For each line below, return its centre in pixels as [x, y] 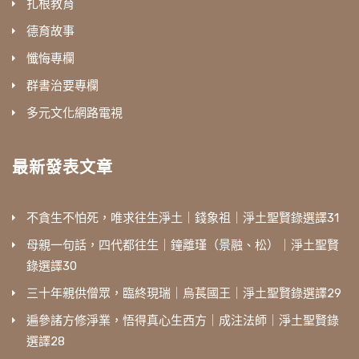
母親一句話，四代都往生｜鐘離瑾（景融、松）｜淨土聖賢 [183, 246]
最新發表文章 [63, 168]
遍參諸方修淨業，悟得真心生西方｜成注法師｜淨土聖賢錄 [183, 321]
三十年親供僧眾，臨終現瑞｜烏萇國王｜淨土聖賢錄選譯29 [184, 294]
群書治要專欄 [63, 86]
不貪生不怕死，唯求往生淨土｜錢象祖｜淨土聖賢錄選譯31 [183, 218]
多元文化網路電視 [75, 113]
